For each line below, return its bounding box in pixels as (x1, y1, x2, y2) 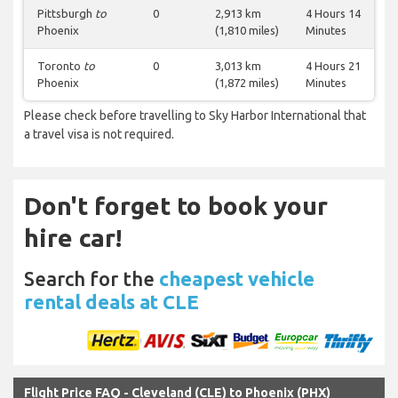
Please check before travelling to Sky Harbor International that (24, 108, 366, 123)
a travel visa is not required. (24, 127, 174, 142)
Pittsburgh (37, 7, 95, 20)
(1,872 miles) (215, 76, 279, 90)
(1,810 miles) (215, 24, 279, 37)
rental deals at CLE (24, 291, 199, 314)
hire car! (24, 224, 122, 252)
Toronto (37, 60, 84, 73)
